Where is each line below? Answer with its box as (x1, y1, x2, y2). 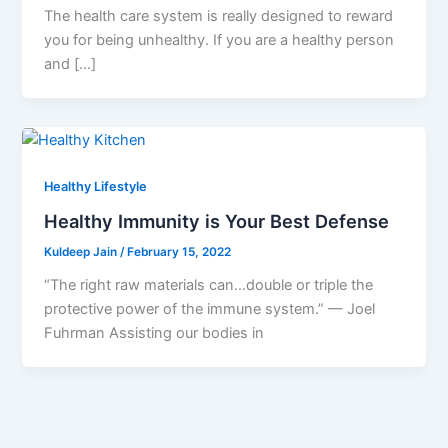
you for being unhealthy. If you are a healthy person (44, 31, 395, 50)
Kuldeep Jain (44, 244, 121, 259)
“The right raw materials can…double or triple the (44, 275, 374, 294)
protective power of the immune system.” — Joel (44, 299, 376, 318)
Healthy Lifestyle (44, 179, 148, 195)
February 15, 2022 (127, 244, 232, 259)
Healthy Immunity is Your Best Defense (44, 210, 390, 233)
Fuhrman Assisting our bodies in (44, 323, 265, 342)
